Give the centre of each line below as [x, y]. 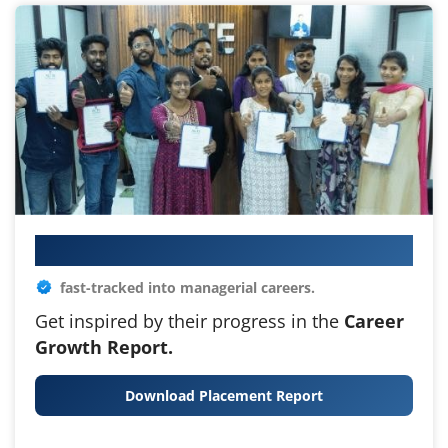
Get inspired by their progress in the [189, 320]
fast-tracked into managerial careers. [187, 287]
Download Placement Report [224, 395]
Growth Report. [104, 346]
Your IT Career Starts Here [198, 249]
